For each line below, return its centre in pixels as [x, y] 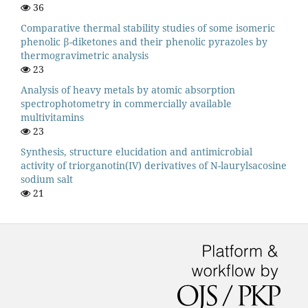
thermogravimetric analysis [85, 55]
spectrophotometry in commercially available [126, 103]
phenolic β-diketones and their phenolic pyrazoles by [144, 41]
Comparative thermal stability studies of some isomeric [148, 27]
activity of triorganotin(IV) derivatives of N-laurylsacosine [154, 165]
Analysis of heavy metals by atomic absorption [128, 89]
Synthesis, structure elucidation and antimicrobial [136, 151]
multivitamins [52, 117]
